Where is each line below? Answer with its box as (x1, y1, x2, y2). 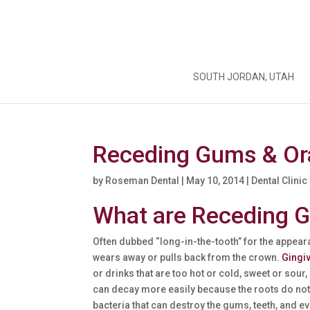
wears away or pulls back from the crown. (93, 252, 282, 263)
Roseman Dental (105, 175, 180, 186)
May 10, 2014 (186, 175, 245, 186)
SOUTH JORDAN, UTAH (193, 71, 294, 82)
